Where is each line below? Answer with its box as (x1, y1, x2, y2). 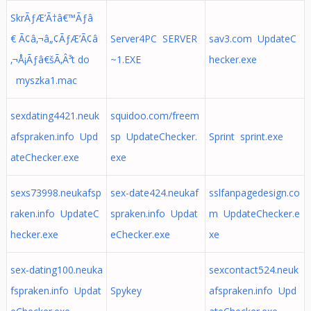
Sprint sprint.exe (208, 130, 283, 143)
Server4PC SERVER (110, 32, 197, 45)
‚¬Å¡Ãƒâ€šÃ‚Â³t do (10, 53, 90, 66)
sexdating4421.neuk (10, 109, 99, 122)
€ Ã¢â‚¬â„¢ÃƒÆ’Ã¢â (10, 32, 98, 45)
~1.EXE (110, 53, 141, 66)
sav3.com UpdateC (208, 32, 296, 45)
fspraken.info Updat (10, 284, 101, 297)
